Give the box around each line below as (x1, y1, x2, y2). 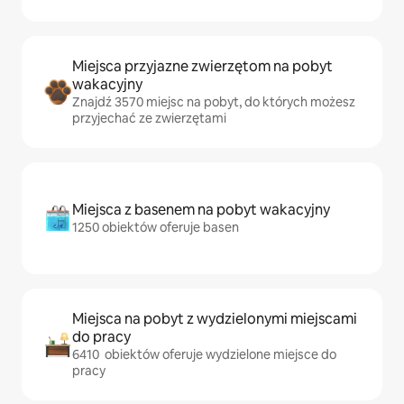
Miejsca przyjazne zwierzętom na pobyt (72, 57, 333, 76)
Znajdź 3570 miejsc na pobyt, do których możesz (72, 94, 355, 110)
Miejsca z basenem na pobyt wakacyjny (72, 200, 330, 219)
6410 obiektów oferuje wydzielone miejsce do (72, 346, 336, 363)
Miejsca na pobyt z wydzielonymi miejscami (72, 309, 357, 328)
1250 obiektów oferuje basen (72, 219, 239, 235)
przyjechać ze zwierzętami (72, 110, 226, 126)
